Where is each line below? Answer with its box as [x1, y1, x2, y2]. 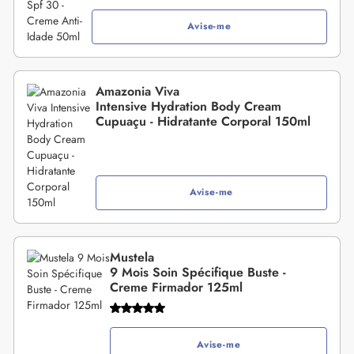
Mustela [110, 247, 155, 266]
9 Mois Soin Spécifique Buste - [110, 262, 287, 281]
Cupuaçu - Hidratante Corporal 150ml [95, 111, 311, 130]
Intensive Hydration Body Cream [95, 96, 281, 115]
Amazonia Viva [95, 81, 179, 100]
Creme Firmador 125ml [110, 277, 243, 296]
